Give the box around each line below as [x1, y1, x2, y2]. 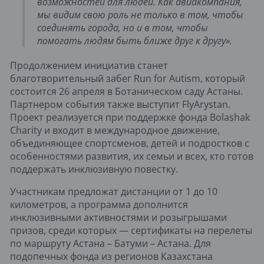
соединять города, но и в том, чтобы [37, 21, 208, 34]
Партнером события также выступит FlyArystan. [10, 97, 230, 111]
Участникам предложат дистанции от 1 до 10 [10, 184, 217, 198]
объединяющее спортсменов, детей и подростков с [10, 136, 249, 150]
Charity [10, 123, 42, 137]
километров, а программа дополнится [10, 197, 188, 211]
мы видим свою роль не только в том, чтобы [37, 8, 243, 21]
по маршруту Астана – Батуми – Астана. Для [10, 236, 211, 250]
